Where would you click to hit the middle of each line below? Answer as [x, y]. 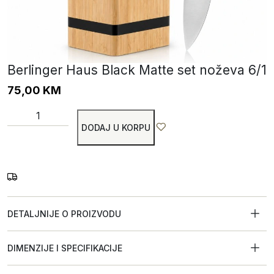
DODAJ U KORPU [116, 128]
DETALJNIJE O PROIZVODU [64, 214]
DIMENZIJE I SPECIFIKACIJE [65, 248]
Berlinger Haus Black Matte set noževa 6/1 [137, 70]
